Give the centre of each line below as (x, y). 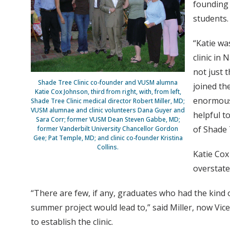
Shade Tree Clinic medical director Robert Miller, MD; (108, 101)
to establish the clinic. (72, 222)
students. (211, 19)
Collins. (108, 147)
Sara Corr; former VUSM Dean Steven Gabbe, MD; (108, 120)
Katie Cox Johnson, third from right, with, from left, (108, 92)
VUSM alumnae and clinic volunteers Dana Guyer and (108, 110)
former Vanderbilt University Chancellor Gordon (108, 129)
